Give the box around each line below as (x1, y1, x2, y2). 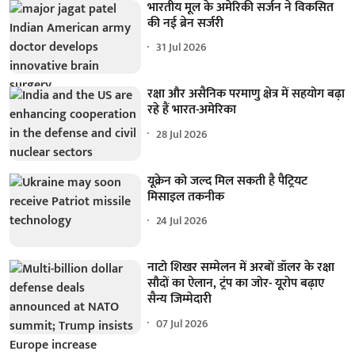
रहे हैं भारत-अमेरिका (147, 99, 237, 121)
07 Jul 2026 (156, 314, 209, 333)
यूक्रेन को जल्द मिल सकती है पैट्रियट (147, 170, 308, 192)
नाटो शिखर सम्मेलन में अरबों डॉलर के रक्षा (147, 257, 335, 279)
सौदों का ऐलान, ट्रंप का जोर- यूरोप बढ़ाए (147, 273, 325, 295)
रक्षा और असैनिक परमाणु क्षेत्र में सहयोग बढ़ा (147, 83, 345, 105)
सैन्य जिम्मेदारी (147, 288, 212, 311)
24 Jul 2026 (156, 212, 208, 231)
